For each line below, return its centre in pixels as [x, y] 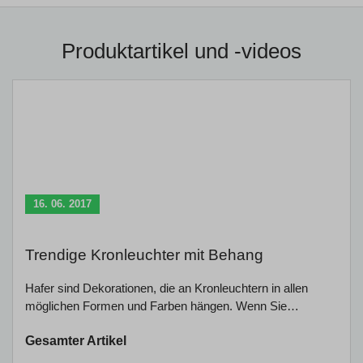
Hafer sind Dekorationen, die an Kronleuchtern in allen [167, 288]
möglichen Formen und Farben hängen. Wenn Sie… [162, 305]
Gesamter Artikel [76, 340]
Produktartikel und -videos [181, 51]
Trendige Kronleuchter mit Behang [144, 254]
